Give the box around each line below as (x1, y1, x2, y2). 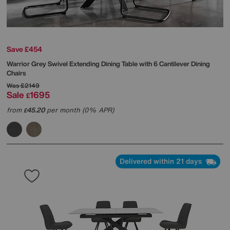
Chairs (7, 68, 26, 79)
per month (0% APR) (45, 105, 114, 116)
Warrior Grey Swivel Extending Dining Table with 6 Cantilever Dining (7, 59, 210, 69)
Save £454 (7, 44, 42, 55)
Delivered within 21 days (120, 156, 204, 167)
